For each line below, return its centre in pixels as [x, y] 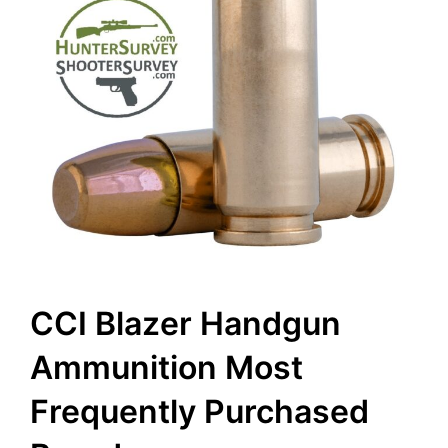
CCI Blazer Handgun [185, 324]
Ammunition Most [166, 368]
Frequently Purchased [199, 412]
